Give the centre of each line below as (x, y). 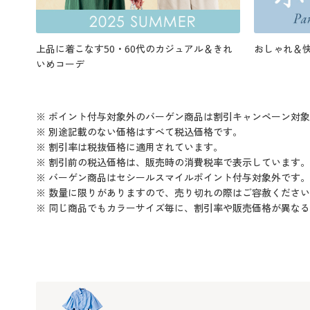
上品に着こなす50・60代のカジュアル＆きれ (134, 49)
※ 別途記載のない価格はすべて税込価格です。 (139, 132)
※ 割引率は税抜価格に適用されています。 (129, 147)
